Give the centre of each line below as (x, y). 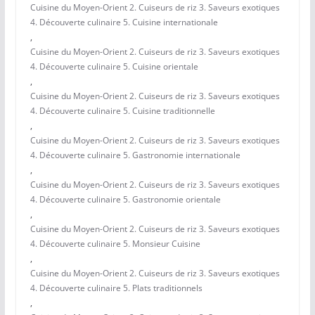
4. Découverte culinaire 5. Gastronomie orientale (125, 200)
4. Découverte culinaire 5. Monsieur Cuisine (115, 244)
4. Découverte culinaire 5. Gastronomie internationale (135, 155)
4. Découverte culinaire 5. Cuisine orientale (114, 67)
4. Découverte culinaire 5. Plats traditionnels (116, 288)
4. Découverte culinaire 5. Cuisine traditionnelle (122, 111)
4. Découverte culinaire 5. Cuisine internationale (124, 22)
